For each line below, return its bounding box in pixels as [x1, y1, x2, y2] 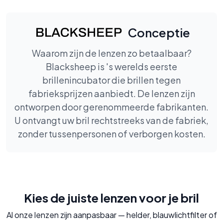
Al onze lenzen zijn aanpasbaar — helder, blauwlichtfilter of [6, 210, 217, 221]
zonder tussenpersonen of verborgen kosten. [17, 128, 206, 140]
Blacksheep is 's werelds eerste [46, 61, 177, 73]
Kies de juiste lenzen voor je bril [24, 190, 199, 206]
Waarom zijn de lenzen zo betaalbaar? [31, 47, 192, 59]
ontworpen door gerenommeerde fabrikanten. [14, 101, 209, 113]
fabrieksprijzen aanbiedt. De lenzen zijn [28, 88, 195, 100]
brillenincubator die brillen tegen [42, 74, 181, 86]
